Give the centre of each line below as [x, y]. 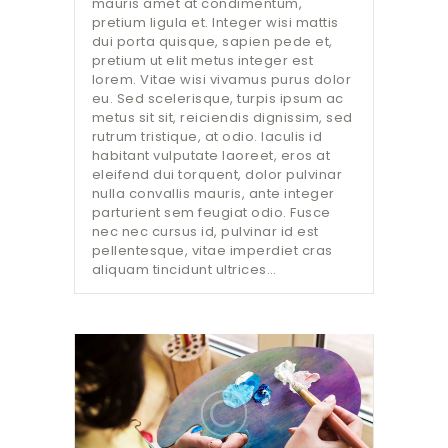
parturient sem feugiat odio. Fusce [211, 213]
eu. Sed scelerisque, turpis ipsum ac [217, 99]
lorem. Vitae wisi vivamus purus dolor [221, 80]
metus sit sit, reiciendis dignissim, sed [222, 118]
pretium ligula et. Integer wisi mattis [215, 23]
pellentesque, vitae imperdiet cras [212, 251]
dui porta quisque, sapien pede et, [212, 42]
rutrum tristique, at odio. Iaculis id [207, 137]
